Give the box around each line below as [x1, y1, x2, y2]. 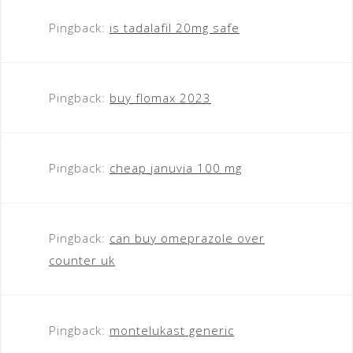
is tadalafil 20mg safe [110, 19, 240, 35]
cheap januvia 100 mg [110, 159, 242, 176]
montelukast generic [110, 321, 234, 338]
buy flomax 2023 [110, 89, 211, 106]
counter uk [49, 251, 115, 268]
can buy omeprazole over [110, 229, 265, 246]
